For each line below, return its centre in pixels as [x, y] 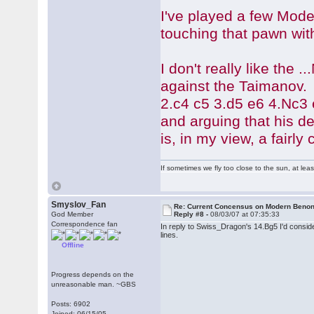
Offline [73, 245]
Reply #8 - [192, 214]
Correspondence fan [85, 224]
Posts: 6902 [71, 304]
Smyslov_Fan [79, 205]
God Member [73, 214]
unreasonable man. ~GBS [94, 284]
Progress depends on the [93, 274]
